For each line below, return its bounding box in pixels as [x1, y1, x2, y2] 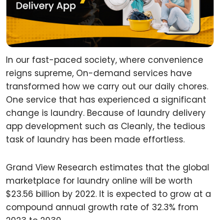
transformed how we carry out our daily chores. [6, 81, 208, 92]
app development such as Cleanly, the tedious [6, 120, 205, 132]
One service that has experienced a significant [6, 94, 206, 106]
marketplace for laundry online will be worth [6, 175, 192, 187]
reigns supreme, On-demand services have [6, 67, 192, 79]
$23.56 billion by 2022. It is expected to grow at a [6, 188, 211, 200]
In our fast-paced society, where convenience [6, 54, 203, 66]
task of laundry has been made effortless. [6, 134, 185, 145]
